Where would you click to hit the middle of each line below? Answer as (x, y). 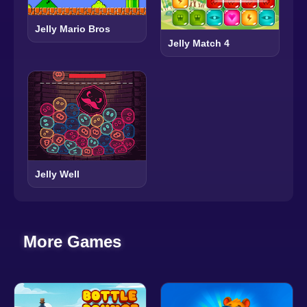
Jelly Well (57, 174)
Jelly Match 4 (199, 44)
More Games (73, 241)
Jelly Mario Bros (73, 28)
